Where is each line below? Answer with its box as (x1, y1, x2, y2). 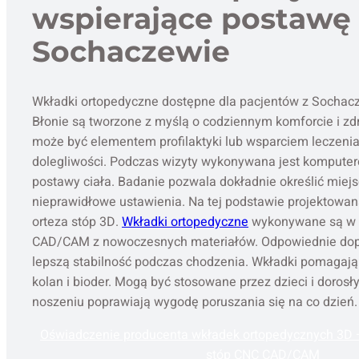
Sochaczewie (32, 34, 230, 70)
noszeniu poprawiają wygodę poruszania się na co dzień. (32, 292, 357, 313)
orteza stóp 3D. (32, 212, 122, 232)
